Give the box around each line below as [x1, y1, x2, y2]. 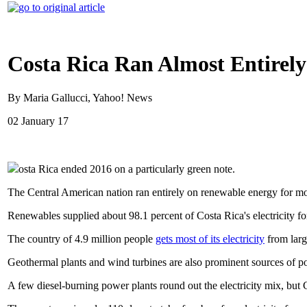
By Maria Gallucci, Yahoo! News [8, 91, 152, 103]
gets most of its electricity [156, 232, 265, 245]
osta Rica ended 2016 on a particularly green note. [19, 162, 235, 175]
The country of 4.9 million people [8, 232, 156, 245]
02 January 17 [8, 114, 69, 127]
